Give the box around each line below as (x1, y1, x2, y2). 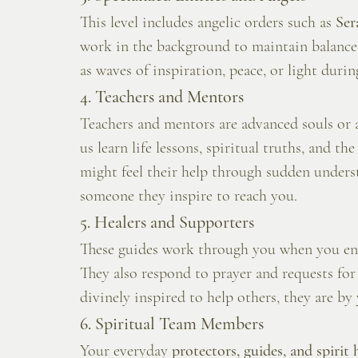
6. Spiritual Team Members (80, 313, 264, 335)
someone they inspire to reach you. (80, 186, 297, 206)
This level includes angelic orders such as (80, 13, 336, 33)
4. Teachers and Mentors (80, 86, 244, 108)
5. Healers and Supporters (80, 212, 254, 233)
